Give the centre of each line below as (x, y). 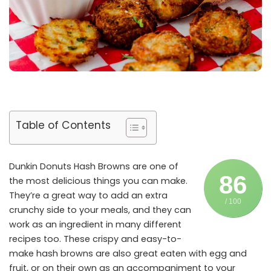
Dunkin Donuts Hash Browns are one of (94, 167)
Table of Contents (63, 125)
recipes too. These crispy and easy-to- (95, 239)
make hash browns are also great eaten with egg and (128, 254)
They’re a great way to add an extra (88, 196)
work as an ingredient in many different (95, 225)
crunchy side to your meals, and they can (100, 210)
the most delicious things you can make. (98, 181)
